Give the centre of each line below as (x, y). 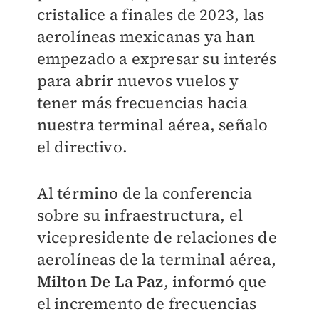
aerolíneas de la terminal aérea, (156, 260)
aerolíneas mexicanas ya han (146, 37)
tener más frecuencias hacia (142, 103)
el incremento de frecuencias (147, 304)
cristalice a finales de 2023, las (151, 15)
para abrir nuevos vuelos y (138, 81)
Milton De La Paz (100, 282)
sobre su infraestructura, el (140, 215)
